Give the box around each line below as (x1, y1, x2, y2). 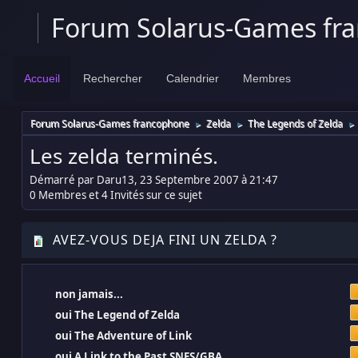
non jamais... (55, 286, 123, 301)
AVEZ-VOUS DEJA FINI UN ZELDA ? (49, 230, 277, 249)
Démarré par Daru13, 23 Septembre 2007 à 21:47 (30, 172, 278, 187)
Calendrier (165, 72, 219, 86)
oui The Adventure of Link (55, 328, 192, 343)
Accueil (23, 72, 60, 86)
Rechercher (83, 72, 143, 86)
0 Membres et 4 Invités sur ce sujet (30, 187, 202, 202)
